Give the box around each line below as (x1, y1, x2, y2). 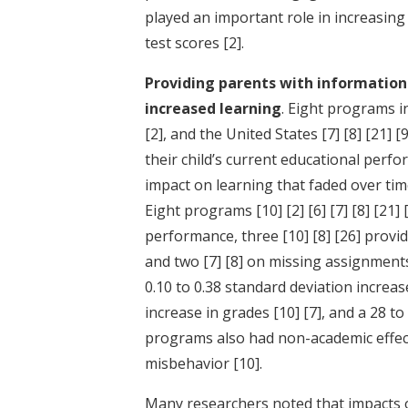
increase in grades (145, 301, 273, 322)
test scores (145, 32, 223, 53)
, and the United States (163, 123, 321, 144)
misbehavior (145, 352, 233, 373)
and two (145, 250, 203, 271)
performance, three (145, 225, 282, 246)
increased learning (145, 97, 281, 118)
